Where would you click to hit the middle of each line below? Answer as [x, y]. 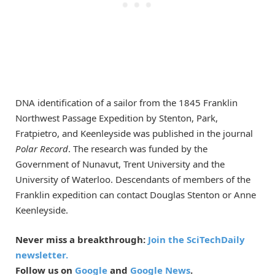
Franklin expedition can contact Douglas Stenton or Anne [136, 195]
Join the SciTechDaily [196, 240]
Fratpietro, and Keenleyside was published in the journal [134, 134]
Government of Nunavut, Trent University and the [120, 164]
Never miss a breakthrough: [82, 240]
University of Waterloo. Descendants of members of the [133, 180]
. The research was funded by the [138, 149]
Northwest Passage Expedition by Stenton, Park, [117, 118]
